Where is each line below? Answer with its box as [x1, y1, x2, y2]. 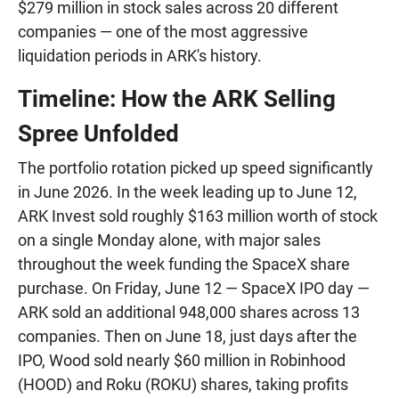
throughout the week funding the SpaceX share [18, 255, 350, 274]
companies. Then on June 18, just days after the [18, 327, 357, 346]
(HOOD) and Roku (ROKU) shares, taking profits [18, 375, 348, 395]
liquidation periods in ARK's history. [18, 46, 262, 66]
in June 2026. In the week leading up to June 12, [18, 183, 357, 202]
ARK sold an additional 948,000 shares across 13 [18, 303, 360, 322]
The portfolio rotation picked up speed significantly [18, 159, 373, 178]
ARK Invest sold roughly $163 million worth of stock [18, 207, 378, 226]
